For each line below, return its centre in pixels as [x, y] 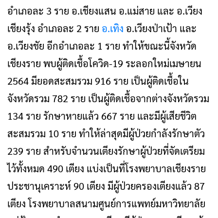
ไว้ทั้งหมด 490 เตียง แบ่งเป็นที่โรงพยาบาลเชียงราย [107, 168]
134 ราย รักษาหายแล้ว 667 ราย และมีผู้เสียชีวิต [102, 116]
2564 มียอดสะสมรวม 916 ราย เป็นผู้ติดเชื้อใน [98, 81]
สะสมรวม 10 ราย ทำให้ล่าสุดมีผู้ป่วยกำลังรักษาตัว [106, 133]
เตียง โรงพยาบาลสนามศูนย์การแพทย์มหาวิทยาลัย [106, 203]
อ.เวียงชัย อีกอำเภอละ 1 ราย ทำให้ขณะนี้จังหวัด [102, 46]
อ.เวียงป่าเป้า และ [161, 28]
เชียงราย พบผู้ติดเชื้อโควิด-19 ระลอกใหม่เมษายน [104, 63]
